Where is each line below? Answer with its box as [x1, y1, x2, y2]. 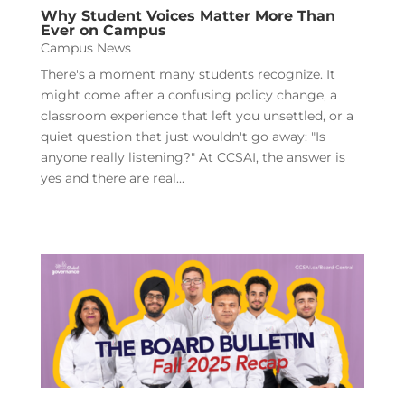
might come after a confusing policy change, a [40, 86, 337, 103]
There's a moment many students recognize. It [40, 65, 335, 82]
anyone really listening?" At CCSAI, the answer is [40, 148, 345, 165]
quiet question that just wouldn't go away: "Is [40, 127, 325, 145]
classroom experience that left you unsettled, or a [40, 107, 353, 124]
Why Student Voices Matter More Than [40, 6, 335, 24]
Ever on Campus [40, 21, 166, 39]
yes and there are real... [40, 169, 184, 186]
